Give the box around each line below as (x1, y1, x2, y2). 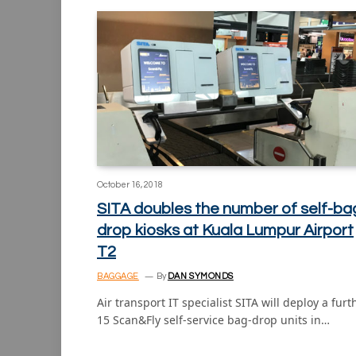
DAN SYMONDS (167, 272, 234, 281)
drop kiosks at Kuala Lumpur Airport (97, 222, 354, 239)
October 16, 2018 (97, 180, 163, 190)
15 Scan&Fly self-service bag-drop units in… (97, 312, 330, 328)
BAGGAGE (97, 272, 139, 281)
